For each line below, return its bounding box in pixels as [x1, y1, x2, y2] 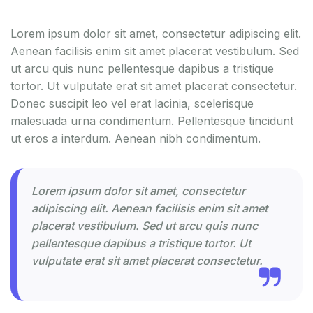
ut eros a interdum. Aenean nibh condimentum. [10, 131, 261, 145]
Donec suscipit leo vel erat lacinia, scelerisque [10, 96, 254, 110]
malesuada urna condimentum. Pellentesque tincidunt [10, 113, 293, 128]
